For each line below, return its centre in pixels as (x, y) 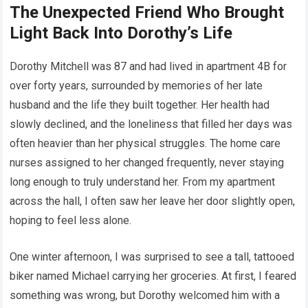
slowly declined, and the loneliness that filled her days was (151, 124)
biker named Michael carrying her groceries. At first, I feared (153, 276)
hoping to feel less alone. (71, 221)
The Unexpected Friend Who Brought (147, 13)
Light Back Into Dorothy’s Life (121, 33)
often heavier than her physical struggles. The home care (145, 144)
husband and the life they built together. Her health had (140, 105)
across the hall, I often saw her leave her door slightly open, (153, 201)
